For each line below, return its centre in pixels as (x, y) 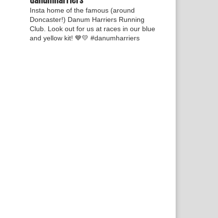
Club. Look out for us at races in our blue (92, 29)
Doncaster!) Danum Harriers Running (87, 19)
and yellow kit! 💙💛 (59, 38)
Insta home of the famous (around (82, 10)
